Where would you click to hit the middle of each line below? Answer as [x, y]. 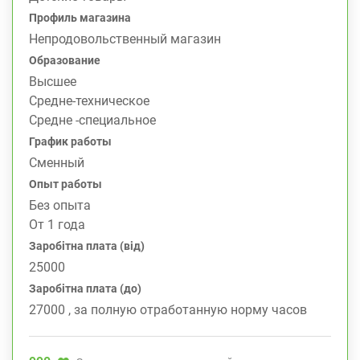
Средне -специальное [92, 120]
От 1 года [57, 225]
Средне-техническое [89, 101]
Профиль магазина [80, 18]
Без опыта [60, 205]
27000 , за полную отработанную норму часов [168, 310]
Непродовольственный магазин [125, 39]
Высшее [53, 82]
